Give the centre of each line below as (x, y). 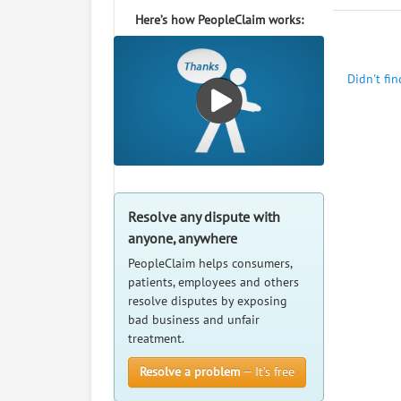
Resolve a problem (190, 372)
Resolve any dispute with (204, 218)
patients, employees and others (213, 282)
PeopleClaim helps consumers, (210, 264)
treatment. (156, 339)
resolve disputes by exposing (208, 301)
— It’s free (267, 372)
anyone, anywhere (183, 239)
